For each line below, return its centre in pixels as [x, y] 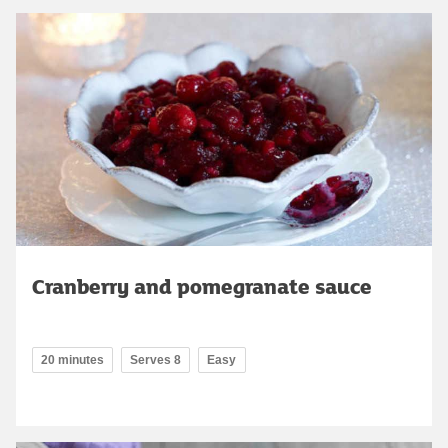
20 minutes [72, 360]
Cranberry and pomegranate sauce [202, 286]
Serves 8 [155, 360]
